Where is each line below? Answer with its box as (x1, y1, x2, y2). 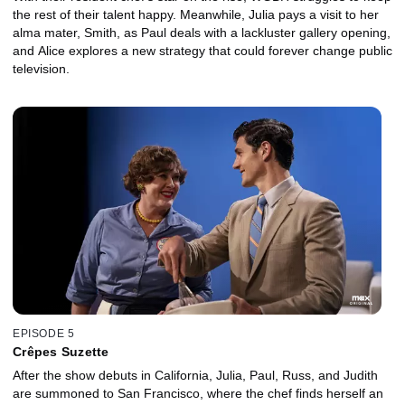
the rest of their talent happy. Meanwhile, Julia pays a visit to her (13, 6, 379, 22)
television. (13, 61, 70, 76)
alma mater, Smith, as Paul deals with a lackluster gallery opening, (13, 24, 391, 40)
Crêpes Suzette (13, 344, 109, 360)
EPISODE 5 (13, 327, 75, 341)
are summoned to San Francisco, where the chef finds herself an (13, 386, 383, 401)
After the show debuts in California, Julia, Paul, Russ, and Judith (13, 368, 378, 383)
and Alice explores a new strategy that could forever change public (13, 42, 392, 58)
